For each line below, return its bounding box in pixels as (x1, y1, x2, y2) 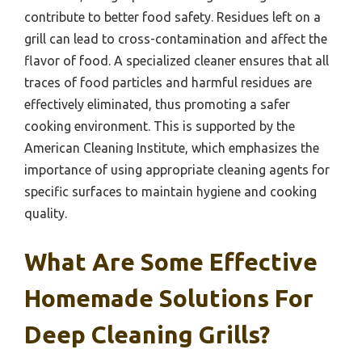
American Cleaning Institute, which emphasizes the (24, 141, 319, 156)
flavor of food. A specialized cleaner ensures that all (24, 53, 329, 69)
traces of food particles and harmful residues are (24, 75, 312, 90)
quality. (24, 206, 67, 221)
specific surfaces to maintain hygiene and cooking (24, 184, 317, 200)
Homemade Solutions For (24, 284, 314, 313)
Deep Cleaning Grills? (24, 321, 270, 349)
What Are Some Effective (24, 248, 318, 276)
